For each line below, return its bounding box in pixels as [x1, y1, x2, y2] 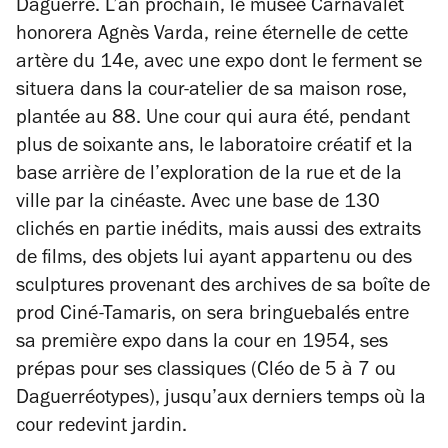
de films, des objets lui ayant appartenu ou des [16, 250, 412, 270]
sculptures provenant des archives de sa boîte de [16, 278, 430, 298]
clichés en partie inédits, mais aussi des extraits [16, 222, 421, 242]
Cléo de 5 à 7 [257, 362, 370, 382]
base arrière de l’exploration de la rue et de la [16, 166, 402, 186]
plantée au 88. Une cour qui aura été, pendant [16, 110, 410, 130]
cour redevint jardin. [16, 418, 187, 438]
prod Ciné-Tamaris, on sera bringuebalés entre [16, 306, 409, 326]
